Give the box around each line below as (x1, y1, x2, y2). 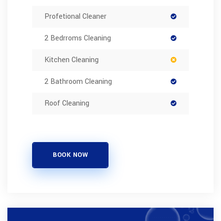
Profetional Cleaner (44, 11, 107, 22)
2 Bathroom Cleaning (44, 76, 112, 87)
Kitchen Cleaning (44, 55, 99, 65)
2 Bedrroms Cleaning (44, 33, 111, 43)
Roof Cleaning (44, 98, 89, 109)
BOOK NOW (53, 150, 88, 159)
